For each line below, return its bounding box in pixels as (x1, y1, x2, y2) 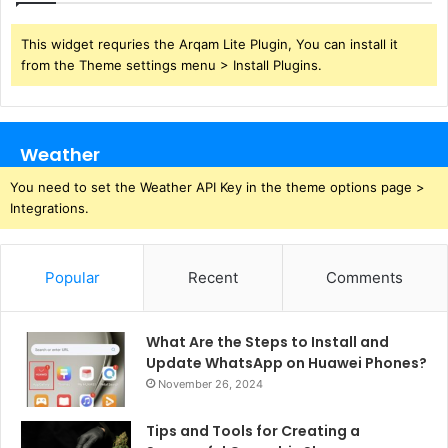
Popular (44, 267, 100, 287)
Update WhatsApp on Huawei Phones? (146, 352, 427, 373)
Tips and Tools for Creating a (146, 420, 360, 441)
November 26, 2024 (158, 376, 263, 391)
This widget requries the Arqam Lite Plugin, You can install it (21, 35, 398, 52)
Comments (326, 267, 404, 287)
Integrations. (10, 199, 89, 216)
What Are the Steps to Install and (146, 331, 389, 352)
